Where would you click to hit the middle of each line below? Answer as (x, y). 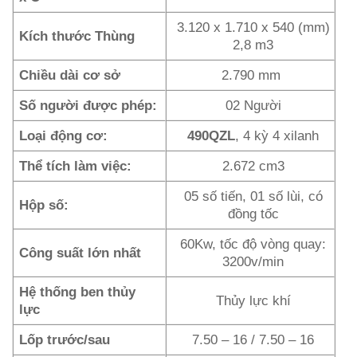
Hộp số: (44, 205)
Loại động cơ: (64, 136)
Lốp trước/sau (65, 340)
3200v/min (253, 262)
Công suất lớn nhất (80, 253)
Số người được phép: (88, 106)
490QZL (212, 136)
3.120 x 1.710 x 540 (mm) (253, 27)
